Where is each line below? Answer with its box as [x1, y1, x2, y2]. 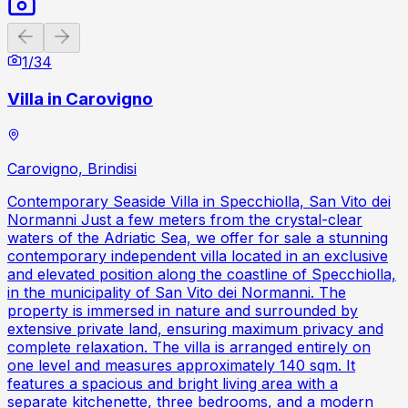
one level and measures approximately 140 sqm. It [7, 355, 355, 374]
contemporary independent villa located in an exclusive [7, 246, 388, 265]
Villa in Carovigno [7, 87, 153, 109]
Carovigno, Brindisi [7, 158, 137, 178]
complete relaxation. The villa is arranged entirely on [7, 337, 371, 356]
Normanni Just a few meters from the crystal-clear [7, 209, 362, 229]
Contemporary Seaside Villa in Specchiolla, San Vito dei [7, 191, 391, 210]
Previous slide [36, 25, 110, 39]
